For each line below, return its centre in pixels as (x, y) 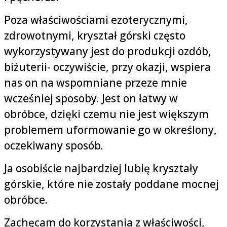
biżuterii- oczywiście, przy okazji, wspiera (107, 67)
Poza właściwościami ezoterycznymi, (96, 20)
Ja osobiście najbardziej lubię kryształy (101, 168)
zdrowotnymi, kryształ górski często (95, 36)
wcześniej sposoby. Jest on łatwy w (91, 99)
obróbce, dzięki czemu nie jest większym (106, 114)
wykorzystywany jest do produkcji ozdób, (108, 51)
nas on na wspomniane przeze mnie (96, 83)
